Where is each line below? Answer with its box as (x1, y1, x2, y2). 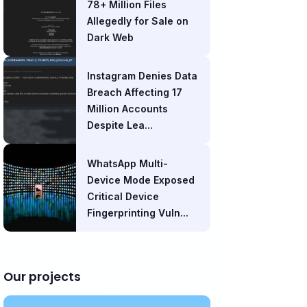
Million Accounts (86, 103, 168, 114)
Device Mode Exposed (86, 174, 195, 186)
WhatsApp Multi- (86, 158, 168, 169)
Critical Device (86, 191, 159, 202)
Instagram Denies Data (86, 70, 197, 82)
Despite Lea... (86, 119, 153, 131)
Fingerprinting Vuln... (86, 207, 188, 219)
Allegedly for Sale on (86, 15, 188, 27)
